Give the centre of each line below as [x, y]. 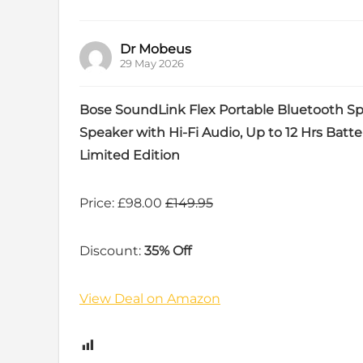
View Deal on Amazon [150, 298]
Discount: [112, 250]
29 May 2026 [152, 63]
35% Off [168, 250]
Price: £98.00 [122, 203]
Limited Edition [130, 155]
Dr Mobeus [156, 49]
